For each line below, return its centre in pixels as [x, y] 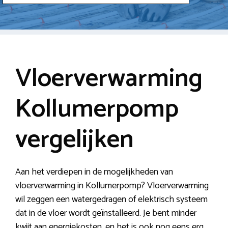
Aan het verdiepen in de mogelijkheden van [94, 172]
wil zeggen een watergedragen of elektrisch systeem [111, 199]
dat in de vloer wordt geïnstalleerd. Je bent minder [106, 213]
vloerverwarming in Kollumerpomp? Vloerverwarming [112, 186]
